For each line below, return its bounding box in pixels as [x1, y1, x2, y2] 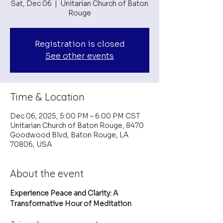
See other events [45, 51, 114, 61]
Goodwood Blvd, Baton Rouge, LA [10, 130, 128, 139]
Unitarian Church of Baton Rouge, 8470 [10, 121, 144, 130]
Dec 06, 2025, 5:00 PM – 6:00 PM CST [10, 111, 140, 120]
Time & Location [10, 91, 85, 103]
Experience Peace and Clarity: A [10, 189, 119, 198]
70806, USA [10, 140, 52, 149]
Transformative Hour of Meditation [10, 199, 131, 208]
